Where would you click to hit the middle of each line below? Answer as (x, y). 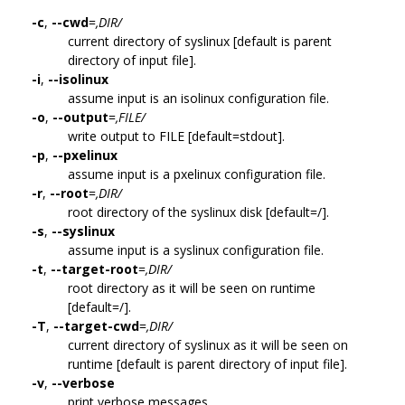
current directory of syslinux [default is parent (200, 41)
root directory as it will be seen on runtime (192, 287)
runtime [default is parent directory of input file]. (207, 363)
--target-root (94, 268)
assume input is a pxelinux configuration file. (197, 174)
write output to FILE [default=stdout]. (176, 136)
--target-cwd (96, 325)
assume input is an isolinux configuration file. (198, 98)
